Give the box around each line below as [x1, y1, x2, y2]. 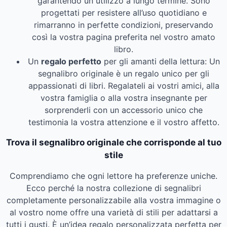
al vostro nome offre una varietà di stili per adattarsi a [9, 207, 218, 217]
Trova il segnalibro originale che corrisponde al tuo [6, 137, 221, 147]
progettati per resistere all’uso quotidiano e [41, 7, 207, 18]
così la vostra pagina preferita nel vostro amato [32, 31, 215, 42]
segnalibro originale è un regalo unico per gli [38, 68, 209, 79]
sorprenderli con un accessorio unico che [45, 104, 203, 115]
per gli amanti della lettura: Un [101, 56, 220, 66]
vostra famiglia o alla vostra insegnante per [40, 92, 207, 103]
